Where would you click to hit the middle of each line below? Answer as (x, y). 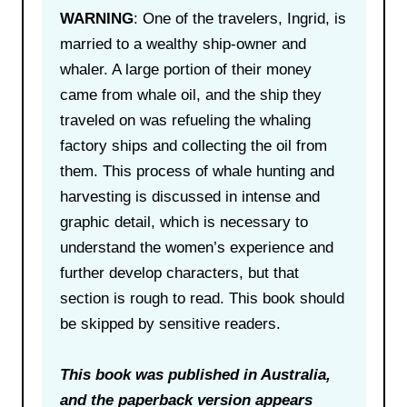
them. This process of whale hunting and (197, 171)
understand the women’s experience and (196, 247)
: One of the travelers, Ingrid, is (239, 18)
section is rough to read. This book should (202, 298)
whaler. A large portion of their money (185, 69)
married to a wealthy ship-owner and (183, 44)
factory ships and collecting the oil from (193, 145)
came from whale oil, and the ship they (190, 94)
